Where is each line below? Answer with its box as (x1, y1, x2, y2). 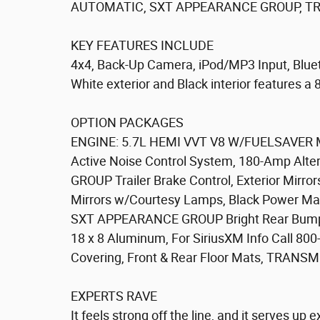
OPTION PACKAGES (71, 115, 184, 130)
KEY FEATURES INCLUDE (71, 38, 214, 53)
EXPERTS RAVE (71, 289, 157, 304)
